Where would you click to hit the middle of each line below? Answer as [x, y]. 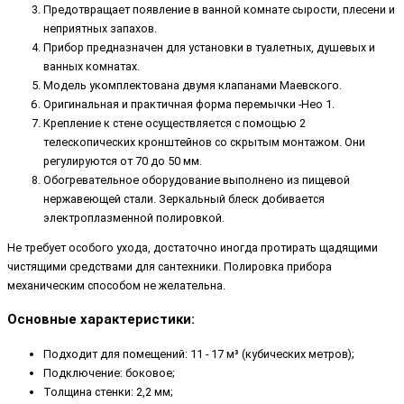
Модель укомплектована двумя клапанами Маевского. [193, 85]
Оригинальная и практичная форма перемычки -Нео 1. [189, 104]
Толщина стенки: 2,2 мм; [108, 391]
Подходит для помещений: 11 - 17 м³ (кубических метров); [199, 353]
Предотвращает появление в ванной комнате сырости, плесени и [219, 9]
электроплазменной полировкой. [134, 217]
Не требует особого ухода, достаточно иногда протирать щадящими [193, 248]
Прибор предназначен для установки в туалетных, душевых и [209, 47]
